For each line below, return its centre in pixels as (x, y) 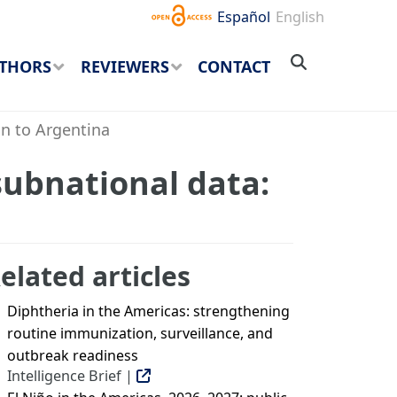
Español (244, 17)
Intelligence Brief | (72, 376)
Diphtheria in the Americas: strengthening (148, 311)
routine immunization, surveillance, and (140, 333)
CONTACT (234, 67)
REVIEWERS (125, 67)
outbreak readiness (73, 355)
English (300, 17)
